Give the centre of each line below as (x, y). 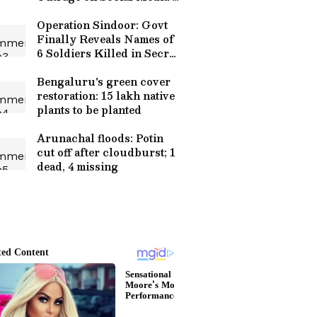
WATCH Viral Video (92, 11)
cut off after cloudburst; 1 (106, 152)
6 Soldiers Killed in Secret (108, 53)
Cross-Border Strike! (93, 67)
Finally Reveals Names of (105, 39)
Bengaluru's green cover (104, 81)
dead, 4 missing (77, 166)
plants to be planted (89, 110)
